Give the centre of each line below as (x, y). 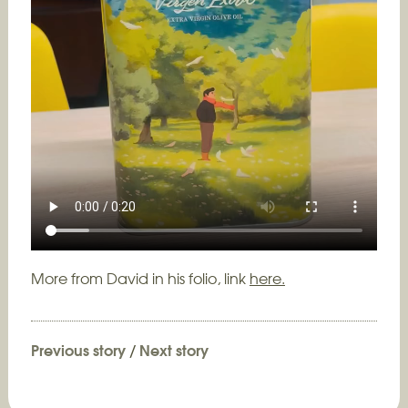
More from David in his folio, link (140, 278)
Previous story (78, 349)
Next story (173, 349)
